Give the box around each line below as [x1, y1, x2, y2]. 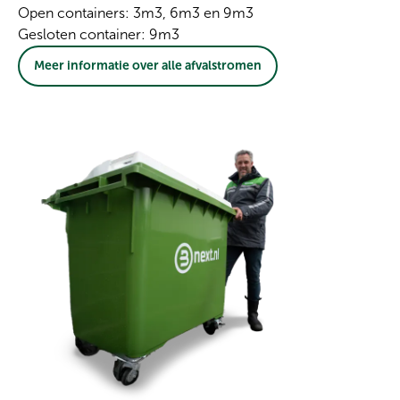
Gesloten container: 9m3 [18, 26, 183, 44]
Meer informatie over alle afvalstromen [34, 58, 262, 74]
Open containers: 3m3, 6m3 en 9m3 [18, 4, 254, 22]
